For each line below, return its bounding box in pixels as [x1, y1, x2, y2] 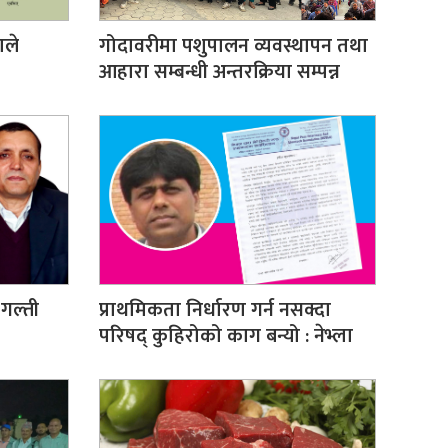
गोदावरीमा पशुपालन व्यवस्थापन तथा [98, 28, 368, 63]
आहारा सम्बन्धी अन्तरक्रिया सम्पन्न [98, 54, 340, 89]
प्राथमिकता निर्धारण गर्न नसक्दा [98, 292, 331, 327]
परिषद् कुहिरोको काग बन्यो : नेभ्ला [98, 318, 353, 353]
